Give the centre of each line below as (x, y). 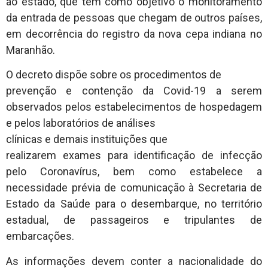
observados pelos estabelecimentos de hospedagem (134, 107)
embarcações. (40, 236)
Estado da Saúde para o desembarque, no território (134, 204)
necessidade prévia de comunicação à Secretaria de (134, 188)
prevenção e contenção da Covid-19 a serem (134, 91)
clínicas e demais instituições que (87, 139)
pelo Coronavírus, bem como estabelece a (134, 172)
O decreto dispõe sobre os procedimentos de (114, 75)
